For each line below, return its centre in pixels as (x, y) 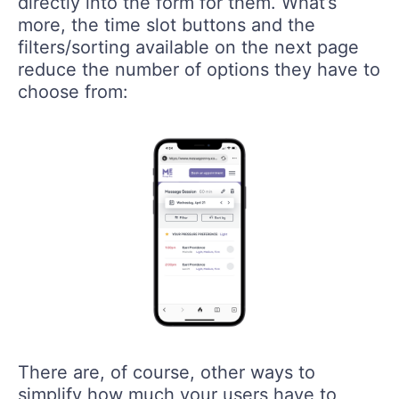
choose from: (73, 92)
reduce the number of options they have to (199, 70)
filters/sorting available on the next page (188, 48)
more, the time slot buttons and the (167, 25)
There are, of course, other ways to (167, 372)
